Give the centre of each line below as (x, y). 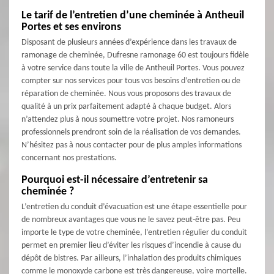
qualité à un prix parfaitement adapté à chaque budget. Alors (126, 107)
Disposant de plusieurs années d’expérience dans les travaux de (129, 43)
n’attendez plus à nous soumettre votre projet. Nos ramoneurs (128, 120)
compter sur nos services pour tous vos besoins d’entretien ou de (131, 81)
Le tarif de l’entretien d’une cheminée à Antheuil (133, 16)
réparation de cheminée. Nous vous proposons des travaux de (126, 94)
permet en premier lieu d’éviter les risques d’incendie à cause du (131, 246)
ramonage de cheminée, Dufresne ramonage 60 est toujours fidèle (135, 56)
